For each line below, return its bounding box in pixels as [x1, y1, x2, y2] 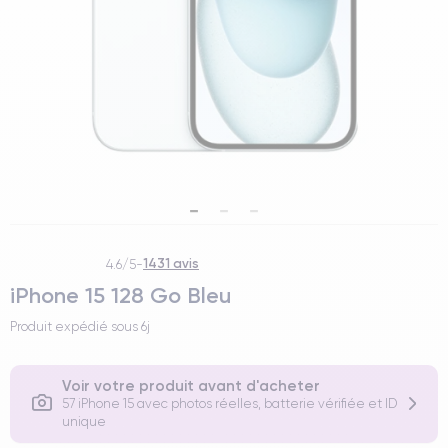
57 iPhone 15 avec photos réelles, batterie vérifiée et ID [62, 396, 397, 411]
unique [62, 414, 106, 429]
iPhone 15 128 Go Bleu [10, 282, 231, 309]
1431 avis [143, 255, 199, 271]
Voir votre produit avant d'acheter [62, 376, 320, 395]
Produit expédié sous [10, 319, 141, 334]
